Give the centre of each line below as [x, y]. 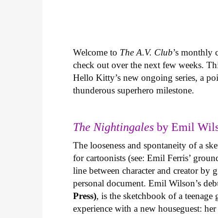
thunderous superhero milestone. [135, 90]
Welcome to [97, 52]
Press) [85, 196]
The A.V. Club [146, 52]
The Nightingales [114, 127]
